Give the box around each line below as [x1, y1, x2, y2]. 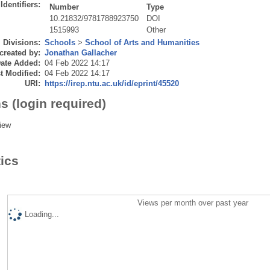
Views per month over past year [137, 198, 249, 207]
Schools [44, 37, 75, 47]
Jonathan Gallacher [44, 48, 117, 57]
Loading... [24, 209, 59, 219]
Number [49, 2, 80, 11]
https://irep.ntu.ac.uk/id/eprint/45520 [44, 78, 179, 88]
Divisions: [2, 37, 40, 47]
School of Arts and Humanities [84, 37, 199, 47]
